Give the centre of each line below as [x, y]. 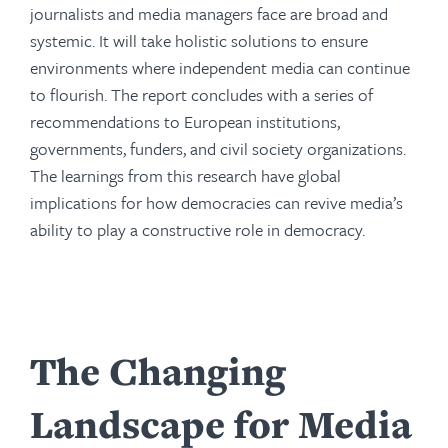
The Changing [158, 371]
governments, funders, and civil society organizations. [218, 148]
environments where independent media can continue [220, 67]
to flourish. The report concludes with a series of [201, 94]
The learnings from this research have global [185, 175]
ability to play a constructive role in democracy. [197, 229]
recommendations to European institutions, [185, 121]
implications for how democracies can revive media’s [216, 202]
